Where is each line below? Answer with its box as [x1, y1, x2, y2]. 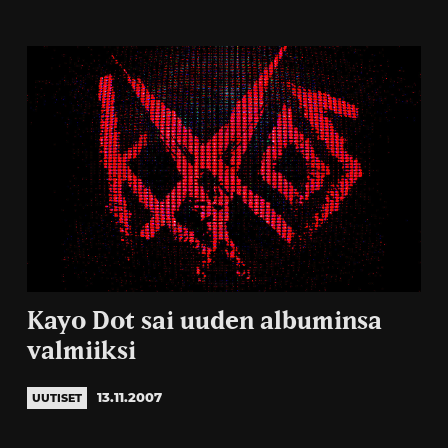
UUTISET [31, 391, 82, 406]
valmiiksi [26, 339, 136, 365]
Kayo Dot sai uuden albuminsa [26, 309, 382, 335]
